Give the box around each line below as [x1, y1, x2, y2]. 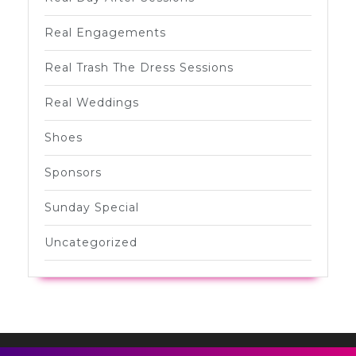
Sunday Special [44, 199, 139, 215]
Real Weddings [44, 95, 139, 110]
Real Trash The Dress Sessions [44, 60, 234, 75]
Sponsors [44, 164, 102, 180]
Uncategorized [44, 234, 137, 250]
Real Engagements [44, 25, 166, 40]
